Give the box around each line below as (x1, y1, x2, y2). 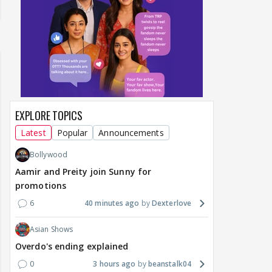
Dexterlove (152, 198, 191, 209)
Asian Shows (30, 224, 73, 235)
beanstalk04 (148, 259, 191, 270)
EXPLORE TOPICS (15, 107, 83, 124)
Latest (21, 127, 46, 139)
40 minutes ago (84, 198, 140, 209)
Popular (56, 127, 88, 139)
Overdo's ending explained (15, 240, 129, 253)
